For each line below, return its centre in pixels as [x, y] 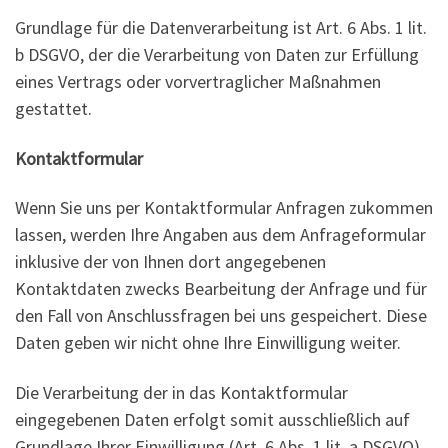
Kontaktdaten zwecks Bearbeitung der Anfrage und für [221, 289]
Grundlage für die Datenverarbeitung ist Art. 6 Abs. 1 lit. [221, 28]
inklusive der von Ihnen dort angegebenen [170, 262]
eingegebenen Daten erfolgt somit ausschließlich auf [212, 419]
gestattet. [53, 109]
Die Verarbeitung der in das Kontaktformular [181, 392]
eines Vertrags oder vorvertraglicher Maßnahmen [198, 82]
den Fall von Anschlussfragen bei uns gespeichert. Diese [221, 316]
